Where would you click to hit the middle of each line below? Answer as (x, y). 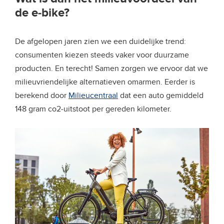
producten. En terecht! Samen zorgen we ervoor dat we (111, 68)
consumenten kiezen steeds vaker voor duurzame (102, 55)
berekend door (42, 95)
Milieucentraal (93, 95)
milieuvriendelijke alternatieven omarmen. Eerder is (105, 82)
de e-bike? (42, 12)
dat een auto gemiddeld (161, 95)
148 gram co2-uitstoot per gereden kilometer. (93, 109)
